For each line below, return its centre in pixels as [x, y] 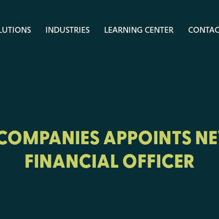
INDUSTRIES [67, 30]
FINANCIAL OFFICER [109, 161]
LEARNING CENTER [139, 30]
